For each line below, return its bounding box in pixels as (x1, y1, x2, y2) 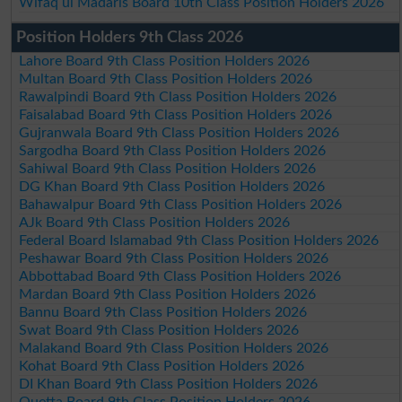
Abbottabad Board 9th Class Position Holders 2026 (19, 268, 342, 284)
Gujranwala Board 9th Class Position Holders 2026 (19, 125, 340, 140)
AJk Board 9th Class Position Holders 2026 (19, 214, 291, 230)
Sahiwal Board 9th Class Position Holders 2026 (19, 161, 317, 176)
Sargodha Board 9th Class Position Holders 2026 (19, 143, 327, 158)
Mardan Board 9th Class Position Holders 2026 (19, 286, 317, 301)
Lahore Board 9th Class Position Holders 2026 (19, 53, 310, 68)
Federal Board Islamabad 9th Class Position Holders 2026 (19, 232, 380, 248)
